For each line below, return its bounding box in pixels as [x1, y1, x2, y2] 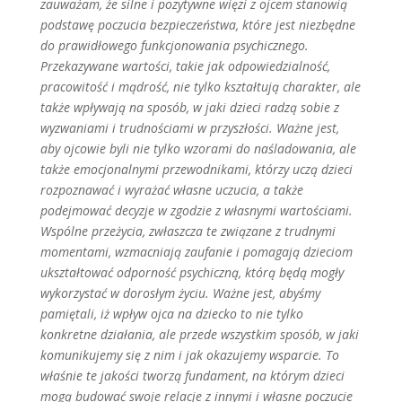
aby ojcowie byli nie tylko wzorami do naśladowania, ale [39, 140, 356, 157]
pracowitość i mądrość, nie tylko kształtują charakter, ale [39, 78, 361, 95]
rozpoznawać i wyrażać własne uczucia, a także [39, 181, 303, 198]
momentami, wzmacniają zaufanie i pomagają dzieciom [39, 243, 353, 260]
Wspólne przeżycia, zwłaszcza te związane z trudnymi [39, 223, 336, 240]
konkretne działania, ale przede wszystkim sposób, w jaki [39, 326, 359, 343]
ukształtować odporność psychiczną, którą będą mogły [39, 264, 344, 281]
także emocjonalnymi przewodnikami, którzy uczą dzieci [39, 161, 353, 178]
